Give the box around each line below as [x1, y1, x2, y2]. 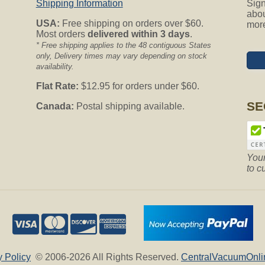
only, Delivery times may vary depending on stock [35, 51, 207, 60]
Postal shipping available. [73, 101, 185, 111]
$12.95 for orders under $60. [78, 80, 199, 91]
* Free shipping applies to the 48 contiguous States [35, 40, 211, 50]
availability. [35, 62, 74, 71]
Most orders [35, 28, 88, 39]
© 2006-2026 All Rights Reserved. [31, 251, 181, 262]
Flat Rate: [35, 80, 79, 91]
